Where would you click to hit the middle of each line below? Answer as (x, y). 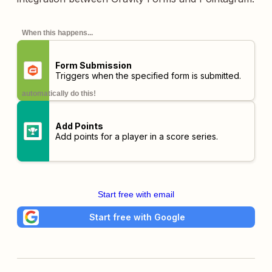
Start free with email (136, 194)
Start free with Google (137, 217)
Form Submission (93, 65)
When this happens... (57, 33)
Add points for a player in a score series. (136, 136)
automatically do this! (59, 93)
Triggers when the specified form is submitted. (148, 76)
